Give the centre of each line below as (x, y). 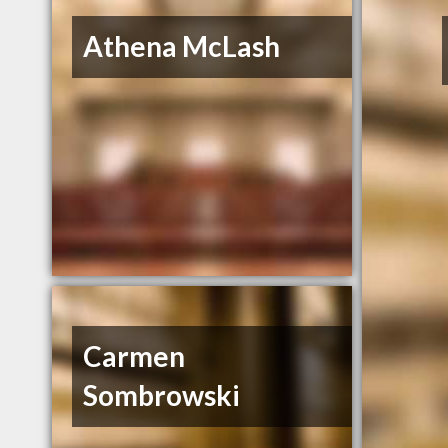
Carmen (134, 356)
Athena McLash (182, 46)
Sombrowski (162, 395)
